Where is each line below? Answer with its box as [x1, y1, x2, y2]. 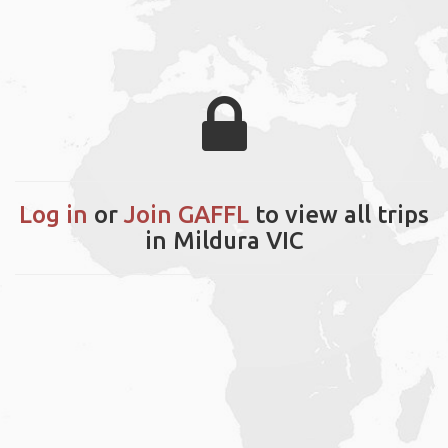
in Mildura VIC [144, 226, 304, 254]
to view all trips [249, 200, 429, 228]
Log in [19, 200, 88, 228]
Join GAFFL [124, 200, 249, 228]
